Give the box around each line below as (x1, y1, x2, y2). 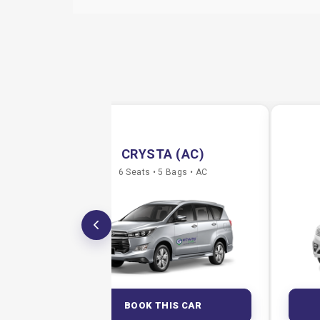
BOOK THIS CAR (124, 300, 202, 311)
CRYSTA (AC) (121, 146, 205, 161)
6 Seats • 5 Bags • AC (118, 167, 208, 177)
